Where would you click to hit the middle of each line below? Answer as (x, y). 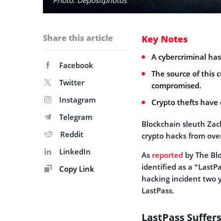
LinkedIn (75, 151)
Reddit (72, 134)
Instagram (77, 99)
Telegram (76, 117)
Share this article (78, 38)
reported (167, 155)
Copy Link (76, 168)
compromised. (176, 85)
